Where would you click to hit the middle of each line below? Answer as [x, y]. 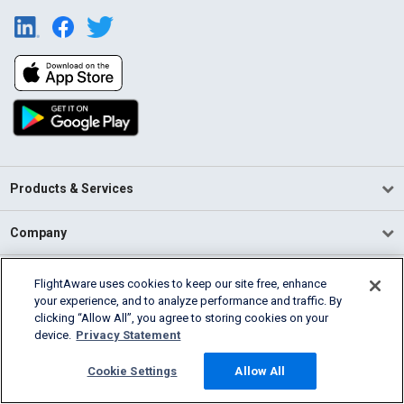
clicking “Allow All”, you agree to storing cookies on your [182, 318]
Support [34, 321]
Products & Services [72, 189]
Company [39, 233]
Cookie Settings [132, 371]
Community [45, 277]
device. [53, 335]
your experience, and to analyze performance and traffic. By [188, 301]
